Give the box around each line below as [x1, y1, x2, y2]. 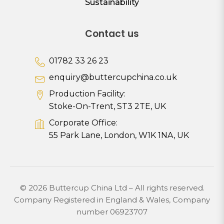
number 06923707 [76, 207, 147, 216]
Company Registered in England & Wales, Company [14, 195, 210, 204]
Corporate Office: [49, 118, 119, 127]
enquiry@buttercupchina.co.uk [49, 72, 177, 82]
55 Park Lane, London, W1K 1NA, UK [49, 130, 189, 140]
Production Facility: [49, 89, 125, 98]
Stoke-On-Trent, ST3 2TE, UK [49, 101, 166, 111]
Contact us [85, 27, 139, 40]
